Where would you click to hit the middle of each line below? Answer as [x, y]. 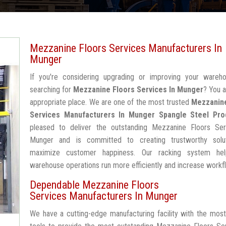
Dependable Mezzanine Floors [94, 185]
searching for [52, 90]
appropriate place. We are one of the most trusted [111, 102]
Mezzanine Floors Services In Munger [138, 90]
